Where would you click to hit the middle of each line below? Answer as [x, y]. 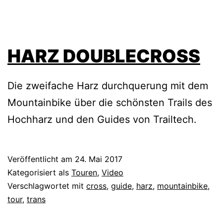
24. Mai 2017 [99, 159]
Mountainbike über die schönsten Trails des [110, 103]
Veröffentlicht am [41, 159]
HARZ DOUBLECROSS [104, 56]
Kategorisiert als [39, 173]
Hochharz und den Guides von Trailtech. [102, 120]
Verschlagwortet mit [47, 186]
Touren [84, 173]
